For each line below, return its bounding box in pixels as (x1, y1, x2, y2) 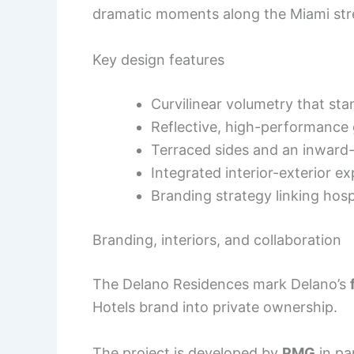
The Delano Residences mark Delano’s (92, 276, 350, 293)
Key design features (92, 51, 224, 69)
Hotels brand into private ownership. (92, 299, 337, 316)
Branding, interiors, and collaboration (92, 232, 341, 249)
